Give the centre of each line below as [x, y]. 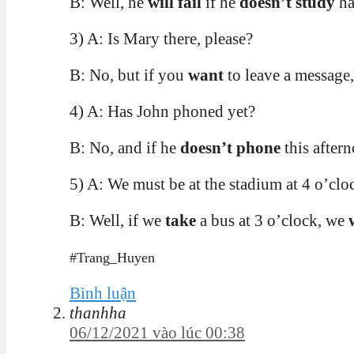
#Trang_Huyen [112, 258]
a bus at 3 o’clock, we [272, 221]
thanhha [98, 313]
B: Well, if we [117, 221]
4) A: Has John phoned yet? [162, 112]
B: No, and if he [125, 148]
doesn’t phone [230, 148]
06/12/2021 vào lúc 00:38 [157, 333]
